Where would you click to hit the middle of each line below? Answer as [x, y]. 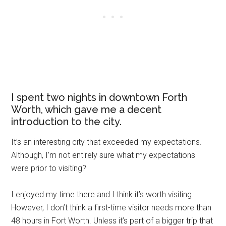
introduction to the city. [68, 122]
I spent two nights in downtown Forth [99, 98]
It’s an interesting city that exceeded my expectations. [107, 142]
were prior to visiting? [49, 168]
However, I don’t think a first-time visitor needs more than [111, 208]
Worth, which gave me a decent [87, 110]
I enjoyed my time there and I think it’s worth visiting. [103, 195]
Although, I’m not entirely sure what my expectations [103, 155]
